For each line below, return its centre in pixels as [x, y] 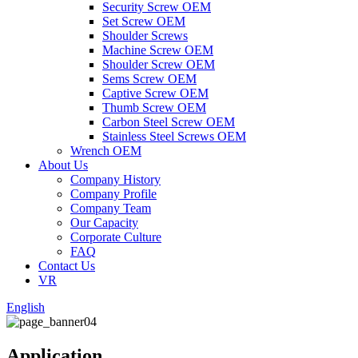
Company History [115, 179]
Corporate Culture [116, 237]
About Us [63, 165]
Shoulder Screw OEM [159, 64]
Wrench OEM [106, 151]
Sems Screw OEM [149, 79]
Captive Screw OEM [155, 93]
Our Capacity [104, 223]
